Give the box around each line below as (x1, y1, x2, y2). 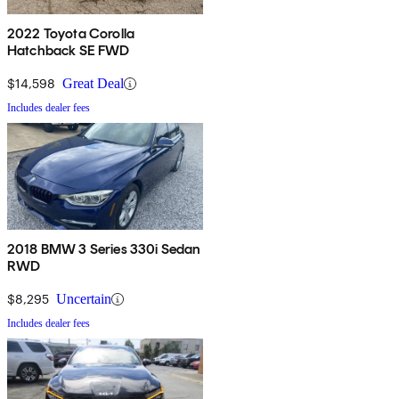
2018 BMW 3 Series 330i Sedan (7, 240, 201, 258)
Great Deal (62, 76, 124, 92)
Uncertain (56, 291, 111, 307)
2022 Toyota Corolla (7, 25, 135, 43)
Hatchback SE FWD (7, 42, 130, 60)
